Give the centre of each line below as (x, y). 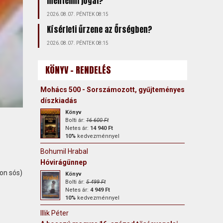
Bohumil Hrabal (64, 151)
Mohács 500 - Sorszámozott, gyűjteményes (112, 90)
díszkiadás (58, 101)
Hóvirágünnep (63, 162)
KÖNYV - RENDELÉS (78, 70)
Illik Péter (54, 213)
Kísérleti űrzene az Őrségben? (99, 29)
